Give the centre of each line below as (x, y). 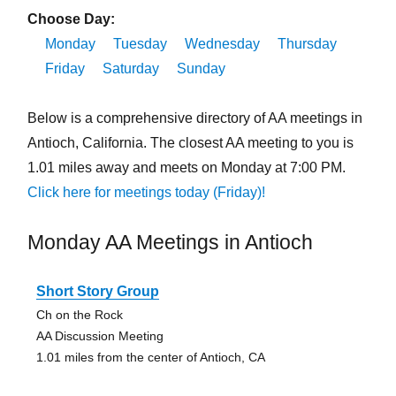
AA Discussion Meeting (99, 336)
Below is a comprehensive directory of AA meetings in (194, 118)
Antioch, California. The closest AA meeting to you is (190, 143)
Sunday (201, 69)
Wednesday (222, 44)
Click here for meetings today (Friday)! (146, 193)
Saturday (130, 69)
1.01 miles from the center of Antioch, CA (150, 358)
